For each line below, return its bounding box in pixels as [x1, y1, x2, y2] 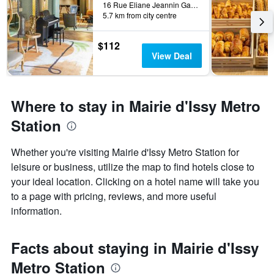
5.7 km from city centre [103, 10, 177, 21]
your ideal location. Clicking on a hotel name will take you [11, 174, 259, 189]
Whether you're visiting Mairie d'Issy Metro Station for [11, 145, 239, 160]
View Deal [151, 50, 192, 62]
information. [11, 204, 62, 218]
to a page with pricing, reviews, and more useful [11, 189, 217, 204]
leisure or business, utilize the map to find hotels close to [11, 160, 254, 174]
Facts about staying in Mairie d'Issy [11, 237, 259, 259]
